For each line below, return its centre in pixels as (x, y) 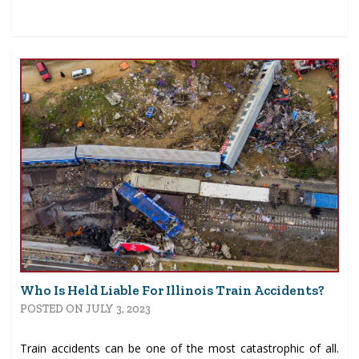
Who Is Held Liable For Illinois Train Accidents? (172, 290)
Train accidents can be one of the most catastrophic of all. (179, 348)
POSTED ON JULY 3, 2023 (85, 309)
